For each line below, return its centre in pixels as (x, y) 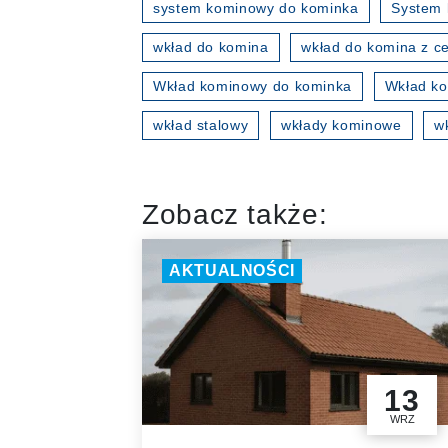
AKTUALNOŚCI (232, 271)
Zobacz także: (235, 215)
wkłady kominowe (341, 125)
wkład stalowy (201, 125)
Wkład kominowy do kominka (252, 86)
